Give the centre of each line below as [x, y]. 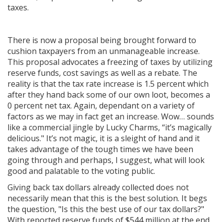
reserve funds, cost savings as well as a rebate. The [102, 73]
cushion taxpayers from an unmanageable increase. [104, 51]
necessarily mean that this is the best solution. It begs [107, 198]
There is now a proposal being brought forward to [102, 40]
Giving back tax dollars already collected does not [98, 187]
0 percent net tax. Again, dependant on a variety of [101, 105]
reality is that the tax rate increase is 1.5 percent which [108, 83]
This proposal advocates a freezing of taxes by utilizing [110, 62]
